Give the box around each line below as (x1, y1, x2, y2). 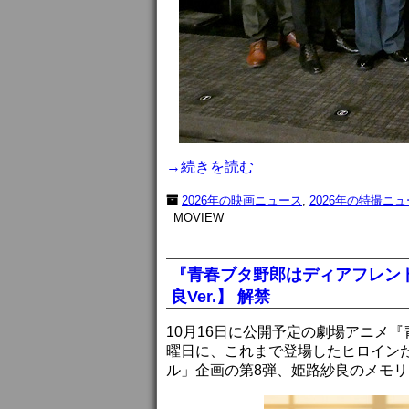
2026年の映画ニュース (182, 193, 302, 207)
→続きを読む (166, 158, 254, 174)
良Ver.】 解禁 (171, 287, 270, 306)
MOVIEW (173, 210, 224, 225)
